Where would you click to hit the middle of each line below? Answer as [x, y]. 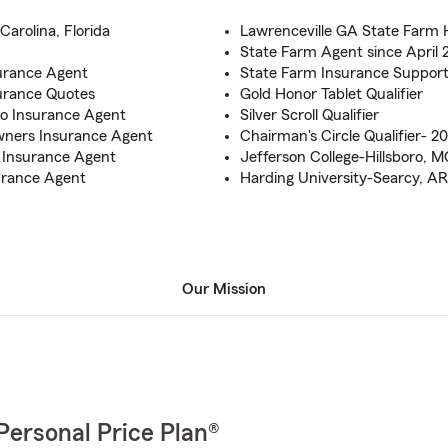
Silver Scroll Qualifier [309, 115]
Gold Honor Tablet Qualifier [331, 94]
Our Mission [224, 289]
